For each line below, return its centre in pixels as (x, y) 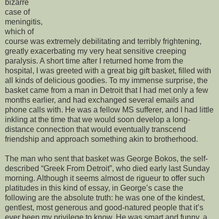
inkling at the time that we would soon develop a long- (98, 119)
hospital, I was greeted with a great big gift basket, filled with (108, 70)
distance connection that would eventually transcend (95, 129)
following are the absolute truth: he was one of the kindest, (105, 197)
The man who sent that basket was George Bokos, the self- (106, 158)
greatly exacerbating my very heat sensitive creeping (96, 51)
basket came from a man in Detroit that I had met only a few (107, 90)
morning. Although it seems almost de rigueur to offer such (105, 178)
